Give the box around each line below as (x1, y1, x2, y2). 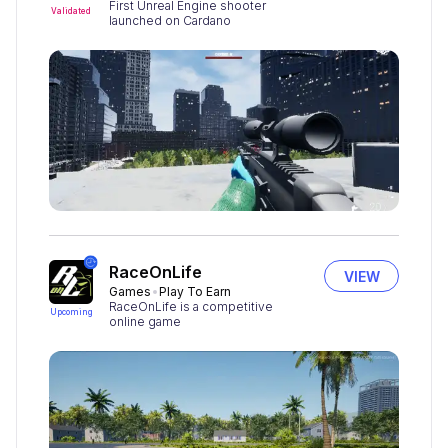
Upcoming (49, 307, 93, 318)
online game (109, 314, 181, 330)
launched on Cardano (109, 13, 231, 29)
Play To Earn (159, 284, 231, 300)
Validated (51, 6, 91, 17)
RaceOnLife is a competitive (109, 299, 273, 315)
